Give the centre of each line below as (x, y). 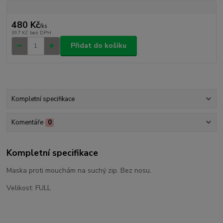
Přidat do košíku (99, 46)
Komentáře (27, 123)
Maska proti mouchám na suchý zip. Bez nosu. (79, 170)
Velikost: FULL (29, 188)
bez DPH (40, 32)
